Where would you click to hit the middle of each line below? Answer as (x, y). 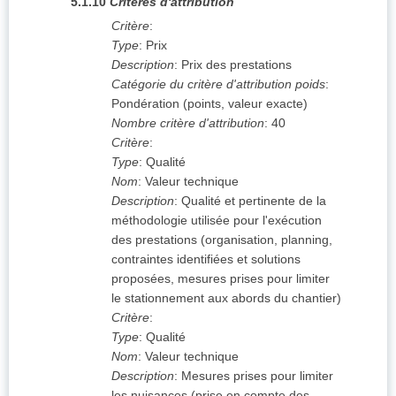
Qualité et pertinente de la (254, 201)
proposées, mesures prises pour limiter (221, 279)
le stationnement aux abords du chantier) (226, 298)
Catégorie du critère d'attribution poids (218, 84)
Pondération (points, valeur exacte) (209, 104)
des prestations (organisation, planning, (222, 240)
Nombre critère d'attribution (188, 123)
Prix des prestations (236, 65)
